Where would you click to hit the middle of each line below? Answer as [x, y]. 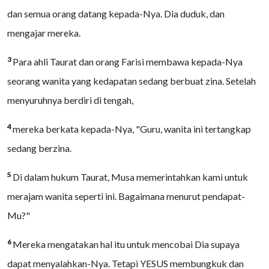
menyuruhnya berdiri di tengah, [70, 100]
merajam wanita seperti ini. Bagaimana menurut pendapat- [126, 196]
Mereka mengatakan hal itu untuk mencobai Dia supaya [126, 244]
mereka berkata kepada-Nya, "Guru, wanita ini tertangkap [132, 129]
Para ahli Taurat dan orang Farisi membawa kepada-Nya [128, 62]
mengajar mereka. [44, 33]
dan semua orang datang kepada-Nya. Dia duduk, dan [116, 14]
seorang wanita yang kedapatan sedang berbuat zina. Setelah [131, 81]
